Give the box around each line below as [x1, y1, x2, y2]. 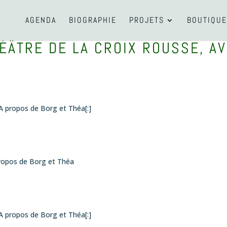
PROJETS [129, 15, 164, 25]
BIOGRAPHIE [68, 15, 117, 25]
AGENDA [25, 15, 56, 25]
